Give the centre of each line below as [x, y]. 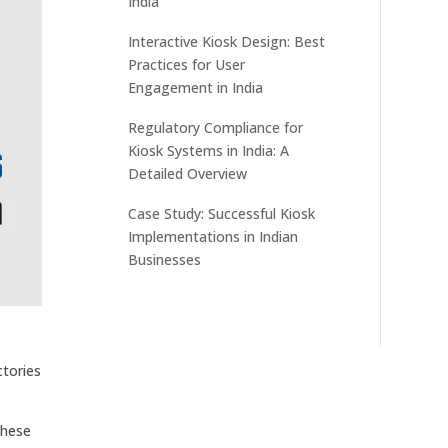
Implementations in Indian [213, 236]
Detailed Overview [188, 173]
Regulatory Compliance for [216, 127]
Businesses [165, 259]
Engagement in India [196, 87]
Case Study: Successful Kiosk [222, 213]
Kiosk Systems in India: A [209, 150]
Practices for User [187, 64]
